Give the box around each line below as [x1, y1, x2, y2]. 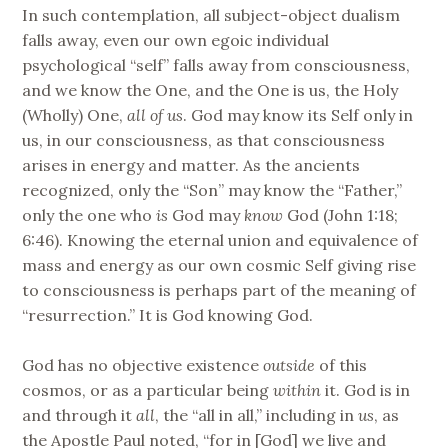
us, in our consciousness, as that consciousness [22, 129, 386, 150]
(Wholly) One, [22, 104, 128, 125]
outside [263, 355, 316, 376]
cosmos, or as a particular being [22, 380, 274, 401]
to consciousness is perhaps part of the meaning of [22, 279, 417, 300]
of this [315, 355, 368, 376]
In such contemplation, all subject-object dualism [22, 4, 401, 25]
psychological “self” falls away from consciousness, [22, 54, 411, 75]
